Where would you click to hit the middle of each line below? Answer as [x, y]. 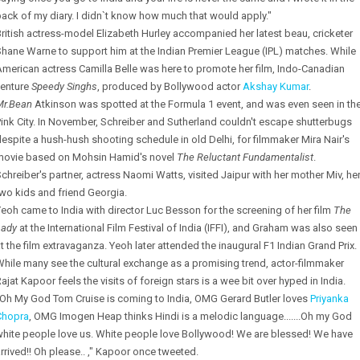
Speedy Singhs [64, 86]
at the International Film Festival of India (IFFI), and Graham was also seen [187, 228]
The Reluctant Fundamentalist [245, 157]
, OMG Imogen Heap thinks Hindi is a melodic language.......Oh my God [190, 316]
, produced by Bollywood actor [170, 86]
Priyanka [329, 299]
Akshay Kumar [276, 86]
